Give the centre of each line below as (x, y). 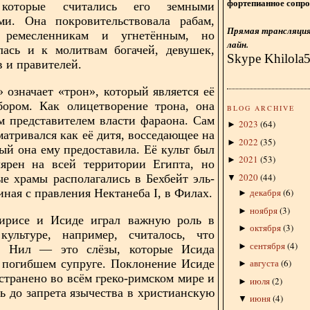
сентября (267, 245)
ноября (263, 210)
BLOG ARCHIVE (261, 108)
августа (264, 263)
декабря (265, 193)
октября (265, 228)
